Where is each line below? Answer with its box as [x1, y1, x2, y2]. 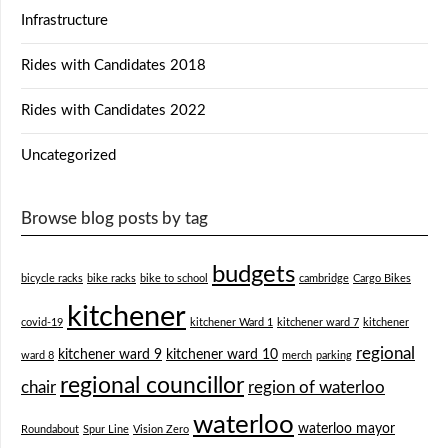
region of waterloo [248, 380, 385, 397]
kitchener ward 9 [58, 348, 162, 363]
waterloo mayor [298, 422, 395, 437]
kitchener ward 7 [277, 317, 359, 329]
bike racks [87, 273, 136, 285]
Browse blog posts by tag [21, 210, 208, 228]
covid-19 [21, 317, 63, 329]
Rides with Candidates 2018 [21, 58, 206, 74]
